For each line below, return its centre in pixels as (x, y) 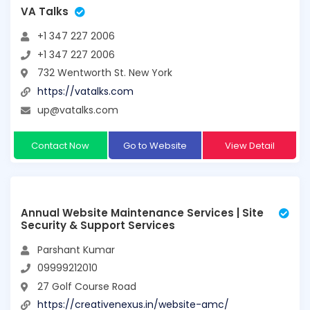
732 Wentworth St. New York (105, 73)
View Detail (249, 145)
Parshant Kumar (76, 249)
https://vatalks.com (85, 91)
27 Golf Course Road (87, 286)
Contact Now (61, 145)
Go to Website (155, 145)
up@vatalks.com (78, 110)
